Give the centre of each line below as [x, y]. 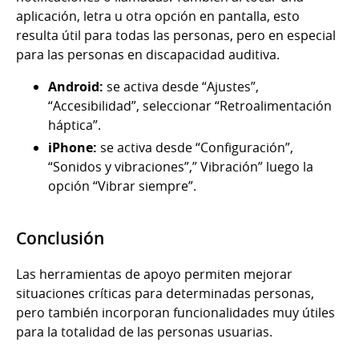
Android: [76, 87]
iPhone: [74, 148]
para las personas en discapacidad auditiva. [148, 55]
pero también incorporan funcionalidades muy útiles [175, 313]
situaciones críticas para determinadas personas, [165, 294]
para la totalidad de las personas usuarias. [146, 332]
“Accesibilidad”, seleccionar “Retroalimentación [190, 106]
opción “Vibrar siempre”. [124, 186]
